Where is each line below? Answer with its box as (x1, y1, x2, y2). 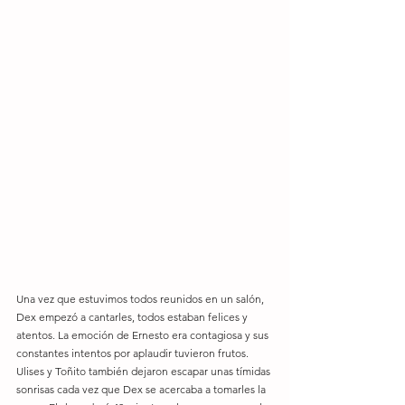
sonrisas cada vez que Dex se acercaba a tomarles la (16, 382, 268, 397)
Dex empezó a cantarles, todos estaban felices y (16, 310, 250, 325)
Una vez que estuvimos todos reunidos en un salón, (16, 292, 267, 306)
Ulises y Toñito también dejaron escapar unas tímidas (16, 364, 273, 379)
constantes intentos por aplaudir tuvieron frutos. (16, 346, 251, 361)
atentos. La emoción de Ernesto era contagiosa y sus (16, 328, 271, 343)
